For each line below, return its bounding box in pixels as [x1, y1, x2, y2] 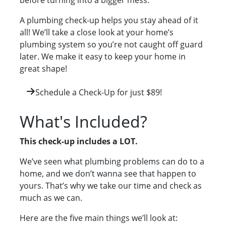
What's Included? [20, 110, 147, 133]
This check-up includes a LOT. [20, 136, 138, 147]
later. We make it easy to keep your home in [20, 51, 186, 63]
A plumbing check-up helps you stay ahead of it [20, 15, 198, 26]
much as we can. [20, 192, 82, 204]
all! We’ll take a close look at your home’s [20, 27, 174, 38]
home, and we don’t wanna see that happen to [20, 168, 196, 180]
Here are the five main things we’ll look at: [20, 212, 178, 224]
